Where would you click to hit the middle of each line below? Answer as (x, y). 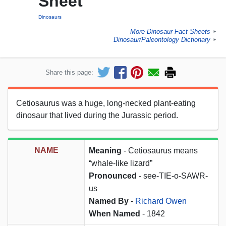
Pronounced (113, 176)
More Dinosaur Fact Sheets (170, 32)
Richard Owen (161, 201)
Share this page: (69, 72)
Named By (109, 201)
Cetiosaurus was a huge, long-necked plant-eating (106, 103)
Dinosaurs (50, 17)
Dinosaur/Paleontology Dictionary (162, 40)
